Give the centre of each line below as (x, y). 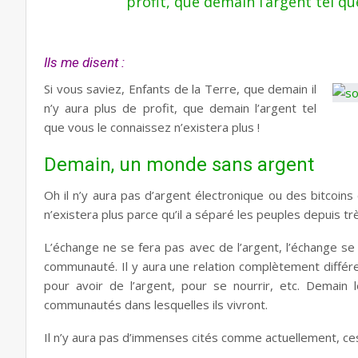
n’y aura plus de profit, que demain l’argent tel (180, 108)
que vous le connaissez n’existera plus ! (152, 127)
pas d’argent (158, 195)
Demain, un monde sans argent (179, 165)
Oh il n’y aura (82, 195)
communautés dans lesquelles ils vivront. (156, 304)
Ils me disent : (84, 62)
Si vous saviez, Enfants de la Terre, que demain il (180, 89)
